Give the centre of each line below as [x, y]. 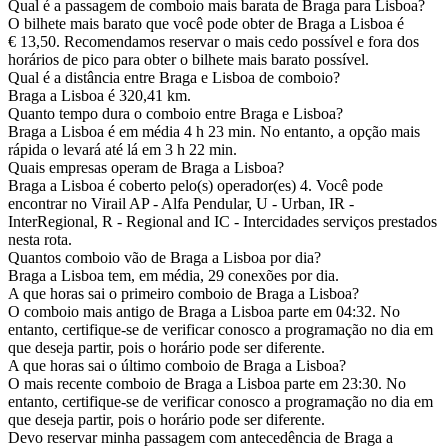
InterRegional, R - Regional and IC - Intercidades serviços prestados [222, 222]
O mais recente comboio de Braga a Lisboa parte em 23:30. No [207, 384]
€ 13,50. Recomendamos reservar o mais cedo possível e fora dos [213, 42]
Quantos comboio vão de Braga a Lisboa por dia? [164, 258]
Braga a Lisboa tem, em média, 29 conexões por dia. [173, 276]
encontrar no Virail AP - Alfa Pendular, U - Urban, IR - [181, 204]
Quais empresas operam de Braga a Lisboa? [146, 168]
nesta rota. [40, 240]
